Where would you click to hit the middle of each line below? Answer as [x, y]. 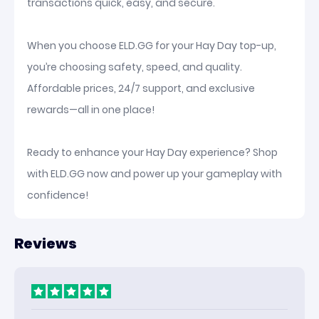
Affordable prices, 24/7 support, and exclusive [141, 88]
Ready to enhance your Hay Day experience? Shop [152, 152]
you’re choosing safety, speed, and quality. [135, 67]
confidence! [58, 195]
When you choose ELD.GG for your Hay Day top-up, [152, 46]
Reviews [46, 244]
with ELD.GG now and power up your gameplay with [155, 174]
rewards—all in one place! [91, 110]
